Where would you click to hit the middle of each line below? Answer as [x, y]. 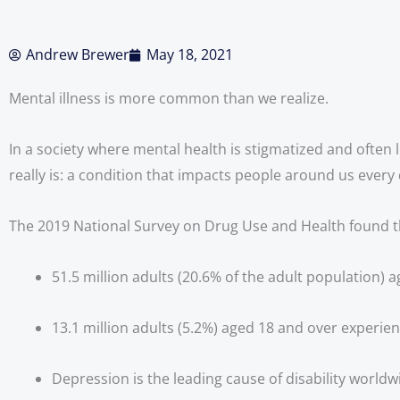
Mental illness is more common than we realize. [169, 98]
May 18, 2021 [190, 54]
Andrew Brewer [78, 54]
